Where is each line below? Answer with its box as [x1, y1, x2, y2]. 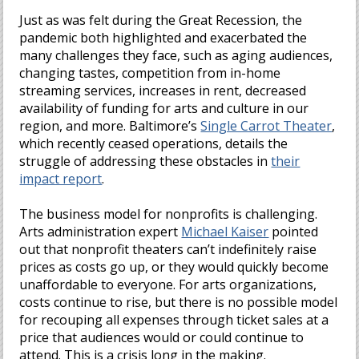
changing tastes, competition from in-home [19, 64, 281, 82]
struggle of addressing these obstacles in [19, 152, 272, 170]
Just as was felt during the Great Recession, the [19, 11, 303, 29]
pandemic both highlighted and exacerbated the [19, 29, 308, 46]
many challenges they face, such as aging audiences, [19, 46, 333, 64]
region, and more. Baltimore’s [19, 117, 201, 135]
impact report [19, 170, 103, 188]
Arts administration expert [19, 223, 182, 240]
